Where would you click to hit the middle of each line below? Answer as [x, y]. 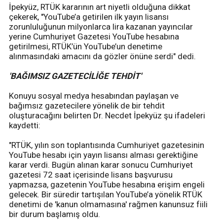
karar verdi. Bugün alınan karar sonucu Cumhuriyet [101, 165]
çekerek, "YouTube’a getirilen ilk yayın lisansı [89, 17]
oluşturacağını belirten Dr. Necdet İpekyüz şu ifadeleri [107, 116]
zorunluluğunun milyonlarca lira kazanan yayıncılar [101, 27]
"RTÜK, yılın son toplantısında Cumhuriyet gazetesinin [107, 145]
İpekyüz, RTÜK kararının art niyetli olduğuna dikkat [100, 7]
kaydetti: [25, 126]
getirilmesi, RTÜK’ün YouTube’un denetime [86, 47]
